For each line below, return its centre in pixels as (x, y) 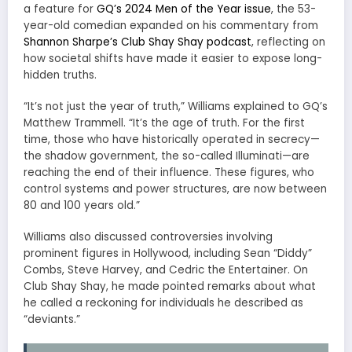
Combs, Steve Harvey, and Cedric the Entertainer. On (166, 270)
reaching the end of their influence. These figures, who (169, 173)
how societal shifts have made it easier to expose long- (173, 58)
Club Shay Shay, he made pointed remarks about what (170, 287)
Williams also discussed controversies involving (148, 237)
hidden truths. (60, 75)
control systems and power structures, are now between (175, 189)
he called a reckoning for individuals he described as (163, 303)
